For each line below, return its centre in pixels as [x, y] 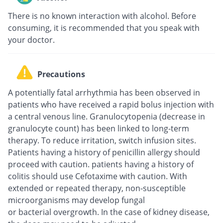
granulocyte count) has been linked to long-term [99, 129]
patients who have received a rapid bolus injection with [111, 105]
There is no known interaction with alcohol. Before [102, 16]
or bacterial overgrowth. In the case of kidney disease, [109, 212]
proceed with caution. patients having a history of [101, 165]
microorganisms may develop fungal [76, 200]
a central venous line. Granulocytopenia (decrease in [107, 117]
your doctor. [31, 40]
